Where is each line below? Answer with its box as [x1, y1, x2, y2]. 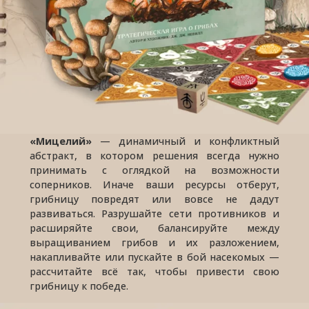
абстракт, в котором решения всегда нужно [30, 149, 279, 163]
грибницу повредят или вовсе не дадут [30, 192, 279, 206]
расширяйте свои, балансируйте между [30, 221, 279, 235]
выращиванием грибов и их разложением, [30, 236, 279, 250]
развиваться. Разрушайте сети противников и [30, 207, 279, 221]
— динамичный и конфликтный [92, 134, 279, 148]
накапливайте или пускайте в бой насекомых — [30, 250, 279, 264]
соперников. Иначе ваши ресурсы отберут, [30, 178, 279, 192]
